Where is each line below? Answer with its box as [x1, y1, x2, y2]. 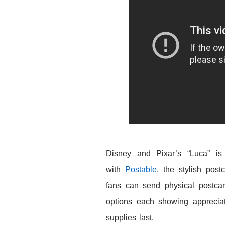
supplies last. [106, 213, 157, 222]
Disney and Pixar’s [106, 149, 188, 158]
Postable [125, 165, 157, 174]
